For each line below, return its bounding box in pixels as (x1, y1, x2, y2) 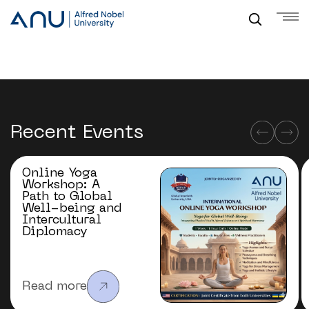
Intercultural (22, 215, 101, 226)
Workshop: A (22, 179, 100, 191)
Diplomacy (22, 226, 88, 238)
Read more (22, 281, 87, 292)
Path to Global (22, 191, 112, 203)
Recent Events (10, 123, 143, 142)
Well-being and (22, 203, 121, 215)
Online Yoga (22, 168, 97, 179)
